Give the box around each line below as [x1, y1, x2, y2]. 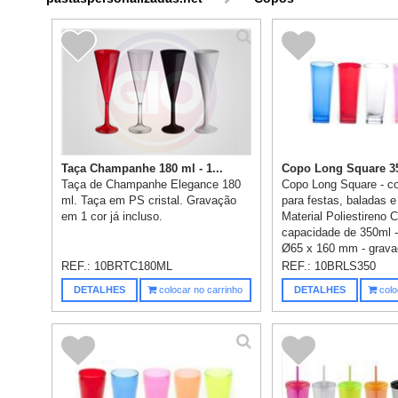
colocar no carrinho [156, 284, 243, 296]
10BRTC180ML [94, 259, 173, 274]
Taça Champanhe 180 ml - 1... [61, 162, 224, 176]
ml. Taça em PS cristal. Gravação [61, 194, 237, 208]
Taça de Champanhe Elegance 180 [61, 178, 242, 192]
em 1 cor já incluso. [61, 210, 163, 224]
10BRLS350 [314, 259, 377, 274]
